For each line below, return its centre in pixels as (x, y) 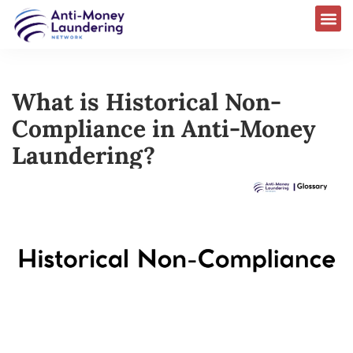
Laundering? (84, 155)
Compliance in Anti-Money (164, 128)
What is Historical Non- (147, 101)
